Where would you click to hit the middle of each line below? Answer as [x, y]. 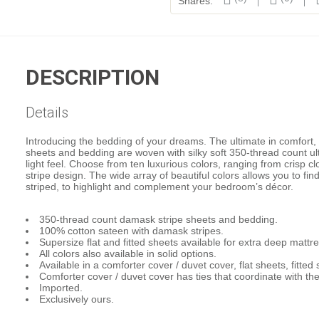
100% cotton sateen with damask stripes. [132, 230]
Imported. [61, 287]
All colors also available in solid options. [128, 253]
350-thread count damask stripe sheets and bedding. [159, 219]
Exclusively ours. [77, 299]
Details [47, 112]
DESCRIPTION [93, 77]
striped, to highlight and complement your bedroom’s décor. [160, 186]
